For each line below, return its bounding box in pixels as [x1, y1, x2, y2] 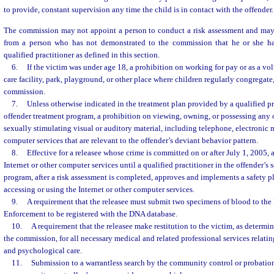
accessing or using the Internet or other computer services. [4, 184, 194, 194]
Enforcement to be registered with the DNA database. [4, 209, 177, 218]
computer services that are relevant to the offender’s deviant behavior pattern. [4, 135, 258, 145]
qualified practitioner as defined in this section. [4, 50, 160, 59]
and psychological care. [4, 245, 82, 255]
